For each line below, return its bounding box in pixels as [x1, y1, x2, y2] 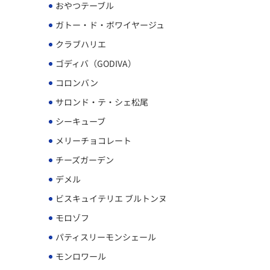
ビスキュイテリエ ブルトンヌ [54, 192, 167, 204]
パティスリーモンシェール [54, 230, 156, 243]
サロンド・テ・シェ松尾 [54, 95, 148, 108]
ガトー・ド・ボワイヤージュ [54, 18, 165, 31]
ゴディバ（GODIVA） [54, 57, 136, 69]
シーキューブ [54, 115, 105, 127]
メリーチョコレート [54, 134, 131, 146]
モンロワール [54, 250, 106, 262]
